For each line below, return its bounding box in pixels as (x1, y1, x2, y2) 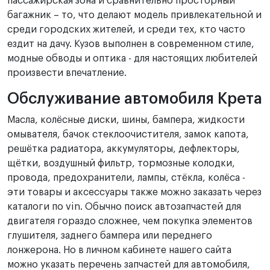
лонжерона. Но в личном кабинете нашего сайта (7, 245, 231, 255)
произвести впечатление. (7, 68, 127, 78)
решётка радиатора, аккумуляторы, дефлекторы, (7, 144, 240, 154)
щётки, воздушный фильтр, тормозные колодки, (7, 159, 235, 168)
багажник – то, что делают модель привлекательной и (7, 10, 262, 20)
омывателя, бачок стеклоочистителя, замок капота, (7, 130, 249, 139)
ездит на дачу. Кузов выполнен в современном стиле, (7, 39, 254, 49)
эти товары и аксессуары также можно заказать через (7, 187, 262, 197)
